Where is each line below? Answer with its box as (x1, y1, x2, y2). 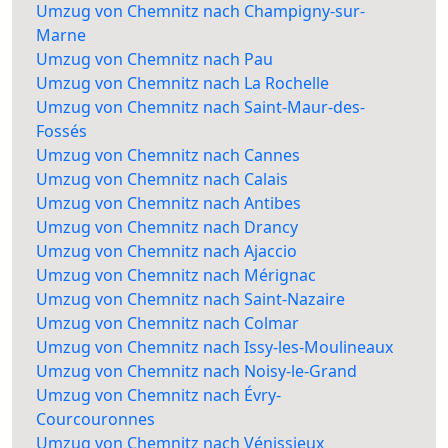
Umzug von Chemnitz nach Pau (36, 48, 273, 71)
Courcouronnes (36, 408, 155, 431)
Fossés (36, 120, 87, 143)
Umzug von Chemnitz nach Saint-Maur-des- (36, 96, 365, 119)
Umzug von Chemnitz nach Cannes (36, 144, 300, 167)
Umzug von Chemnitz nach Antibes (36, 192, 301, 215)
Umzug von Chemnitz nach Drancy (36, 216, 298, 239)
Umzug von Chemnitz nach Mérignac (36, 264, 316, 287)
